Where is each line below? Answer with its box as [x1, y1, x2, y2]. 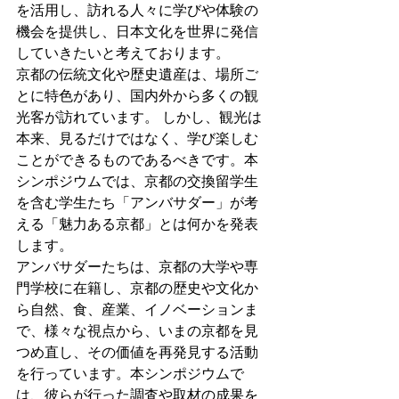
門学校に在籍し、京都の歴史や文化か [16, 280, 258, 297]
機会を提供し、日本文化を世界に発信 [16, 23, 258, 40]
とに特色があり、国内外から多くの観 [16, 87, 258, 104]
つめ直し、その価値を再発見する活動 [16, 344, 258, 361]
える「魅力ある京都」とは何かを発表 [16, 216, 258, 232]
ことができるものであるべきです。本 [16, 151, 258, 168]
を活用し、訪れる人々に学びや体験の [16, 2, 258, 19]
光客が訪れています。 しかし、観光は [16, 109, 262, 126]
